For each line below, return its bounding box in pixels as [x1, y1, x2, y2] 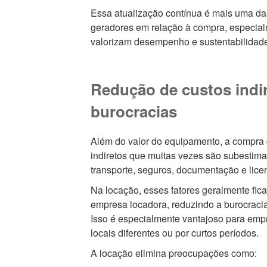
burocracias [90, 100, 177, 123]
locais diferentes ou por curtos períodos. [90, 225, 259, 240]
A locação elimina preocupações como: [90, 246, 257, 260]
